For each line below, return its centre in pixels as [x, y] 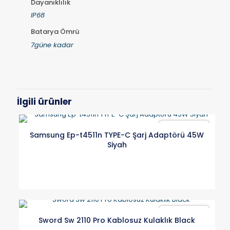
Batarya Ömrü [55, 32]
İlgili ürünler [44, 102]
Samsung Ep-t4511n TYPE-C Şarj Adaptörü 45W [117, 135]
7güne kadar [52, 45]
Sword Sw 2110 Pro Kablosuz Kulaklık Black [117, 220]
